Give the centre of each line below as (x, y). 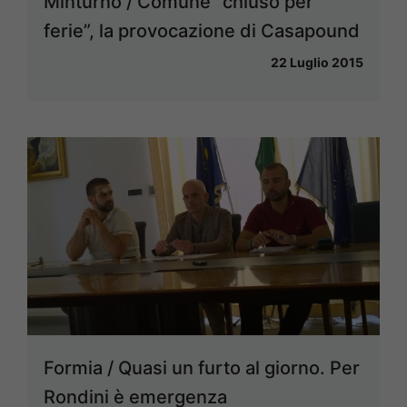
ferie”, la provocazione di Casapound (202, 30)
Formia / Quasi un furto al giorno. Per (202, 368)
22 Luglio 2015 (317, 62)
